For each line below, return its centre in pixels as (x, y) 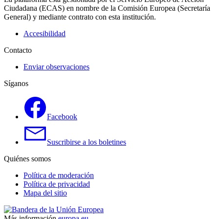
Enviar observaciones (56, 66)
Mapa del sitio (45, 193)
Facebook (62, 116)
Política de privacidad (57, 184)
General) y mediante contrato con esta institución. (80, 17)
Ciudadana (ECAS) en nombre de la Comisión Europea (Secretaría (107, 8)
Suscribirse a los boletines (87, 142)
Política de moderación (59, 175)
